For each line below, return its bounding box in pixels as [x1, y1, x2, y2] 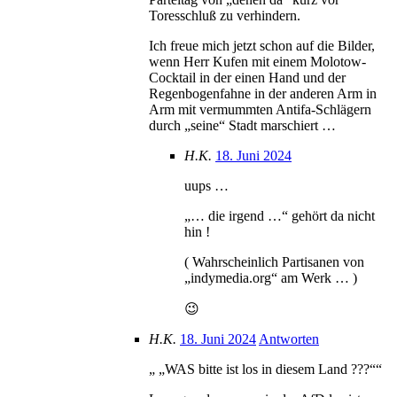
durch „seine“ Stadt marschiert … [149, 117, 336, 133]
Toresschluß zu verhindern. [149, 7, 300, 23]
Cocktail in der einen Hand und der [149, 69, 346, 85]
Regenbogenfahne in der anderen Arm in [149, 85, 377, 101]
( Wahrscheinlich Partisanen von [184, 253, 364, 269]
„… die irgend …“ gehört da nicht [184, 207, 375, 223]
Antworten [259, 331, 319, 346]
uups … [184, 177, 229, 193]
